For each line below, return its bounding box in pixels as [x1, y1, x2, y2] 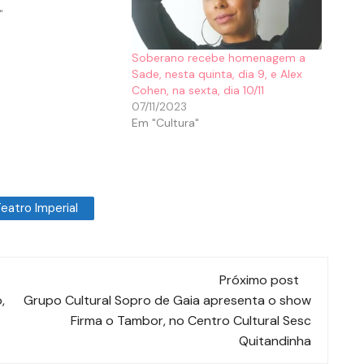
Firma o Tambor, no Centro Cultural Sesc [71, 311, 311, 329]
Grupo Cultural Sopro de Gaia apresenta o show [24, 291, 311, 309]
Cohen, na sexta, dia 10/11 [132, 82, 265, 97]
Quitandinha [239, 331, 311, 349]
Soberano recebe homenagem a [132, 50, 306, 65]
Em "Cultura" [132, 115, 200, 130]
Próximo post [219, 271, 299, 288]
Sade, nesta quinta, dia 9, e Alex [132, 66, 303, 81]
